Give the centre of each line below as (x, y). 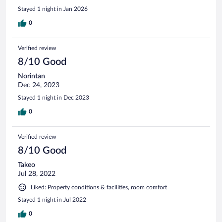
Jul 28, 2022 (37, 174)
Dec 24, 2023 (39, 85)
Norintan (31, 76)
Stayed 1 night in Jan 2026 (53, 9)
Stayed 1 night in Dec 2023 (54, 97)
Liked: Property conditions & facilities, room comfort (99, 187)
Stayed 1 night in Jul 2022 (52, 199)
